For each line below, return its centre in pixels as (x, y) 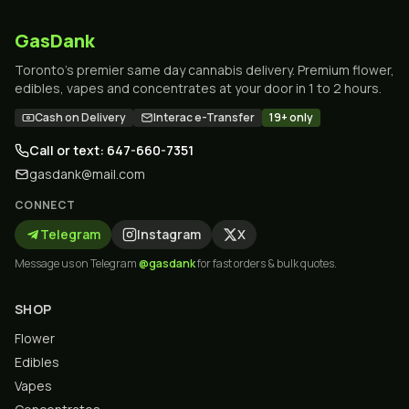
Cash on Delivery (80, 117)
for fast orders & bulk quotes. (266, 263)
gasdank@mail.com (87, 174)
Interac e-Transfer (204, 117)
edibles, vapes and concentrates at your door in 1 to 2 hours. (198, 88)
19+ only (291, 117)
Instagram (169, 234)
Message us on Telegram (77, 263)
